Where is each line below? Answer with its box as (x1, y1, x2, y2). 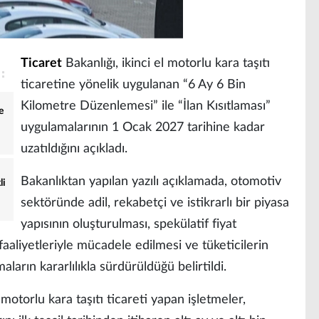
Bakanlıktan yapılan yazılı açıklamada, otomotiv (21, 175, 281, 188)
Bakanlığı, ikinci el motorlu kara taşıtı (62, 57, 270, 70)
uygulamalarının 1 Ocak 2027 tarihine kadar (21, 121, 265, 134)
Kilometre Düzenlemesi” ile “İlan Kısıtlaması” (21, 100, 271, 113)
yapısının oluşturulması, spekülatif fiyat (21, 218, 236, 231)
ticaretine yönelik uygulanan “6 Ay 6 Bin (21, 78, 246, 91)
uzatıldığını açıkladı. (21, 142, 127, 155)
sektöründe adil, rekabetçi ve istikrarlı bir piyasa (21, 197, 289, 209)
